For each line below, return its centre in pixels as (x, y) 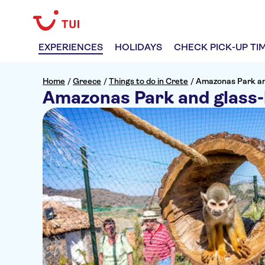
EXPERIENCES (71, 47)
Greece (87, 81)
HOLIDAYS (138, 47)
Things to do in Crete (148, 81)
